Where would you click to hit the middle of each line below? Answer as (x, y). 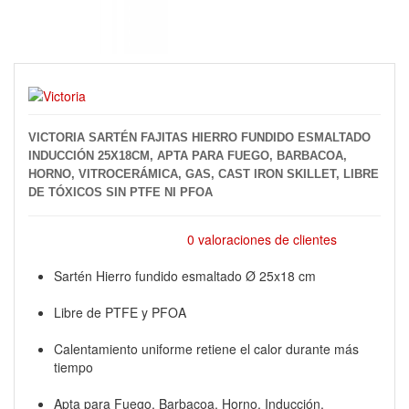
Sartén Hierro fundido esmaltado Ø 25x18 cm (185, 276)
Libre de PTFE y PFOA (120, 312)
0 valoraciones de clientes (262, 239)
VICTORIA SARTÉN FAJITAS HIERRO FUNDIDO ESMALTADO (199, 137)
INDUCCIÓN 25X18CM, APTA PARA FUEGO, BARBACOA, (188, 156)
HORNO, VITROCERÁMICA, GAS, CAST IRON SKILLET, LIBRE (204, 174)
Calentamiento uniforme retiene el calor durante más (206, 349)
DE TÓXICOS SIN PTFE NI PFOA (121, 192)
